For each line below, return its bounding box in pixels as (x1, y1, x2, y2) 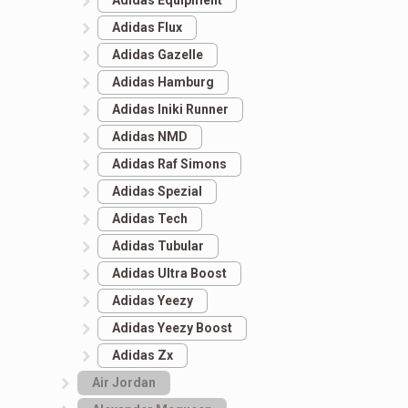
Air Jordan (91, 375, 156, 391)
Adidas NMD (112, 129, 189, 145)
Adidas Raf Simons (112, 157, 228, 172)
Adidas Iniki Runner (112, 102, 229, 117)
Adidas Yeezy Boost (112, 321, 233, 336)
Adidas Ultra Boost (112, 266, 228, 281)
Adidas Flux (112, 20, 183, 36)
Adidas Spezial (112, 184, 203, 199)
